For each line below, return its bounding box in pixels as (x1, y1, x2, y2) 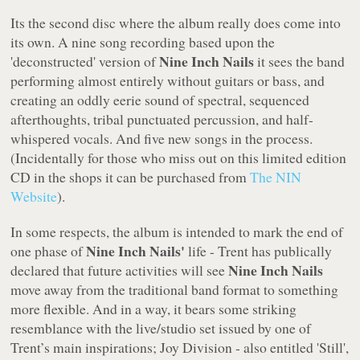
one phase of (10, 240, 87, 260)
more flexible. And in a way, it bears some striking (10, 298, 297, 318)
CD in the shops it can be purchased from (10, 166, 251, 186)
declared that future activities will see (10, 260, 229, 280)
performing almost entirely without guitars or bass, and (10, 70, 325, 90)
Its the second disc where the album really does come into (10, 12, 342, 32)
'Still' (317, 337, 346, 357)
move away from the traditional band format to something (10, 279, 339, 299)
